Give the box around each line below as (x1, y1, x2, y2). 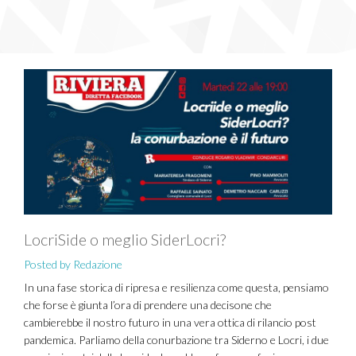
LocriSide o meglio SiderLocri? (24, 229, 226, 249)
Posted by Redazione (24, 257, 122, 271)
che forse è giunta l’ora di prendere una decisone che (24, 297, 272, 311)
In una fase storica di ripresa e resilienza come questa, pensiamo (24, 280, 329, 294)
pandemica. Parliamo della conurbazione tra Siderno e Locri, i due (24, 332, 329, 346)
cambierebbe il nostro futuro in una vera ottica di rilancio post (24, 315, 316, 329)
